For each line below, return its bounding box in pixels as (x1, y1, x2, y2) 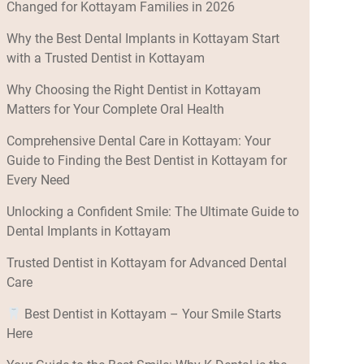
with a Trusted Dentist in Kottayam (6, 50, 205, 67)
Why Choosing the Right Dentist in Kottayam (6, 82, 261, 98)
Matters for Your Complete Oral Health (6, 102, 224, 118)
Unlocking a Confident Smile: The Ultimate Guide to (6, 204, 299, 220)
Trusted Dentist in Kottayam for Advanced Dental (6, 255, 287, 271)
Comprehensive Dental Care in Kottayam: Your (6, 133, 271, 149)
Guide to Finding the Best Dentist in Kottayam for (6, 153, 287, 169)
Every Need (6, 172, 70, 188)
